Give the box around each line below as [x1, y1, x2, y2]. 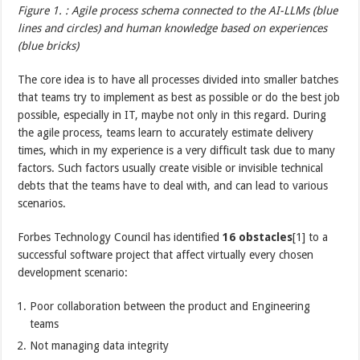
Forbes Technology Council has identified [18, 230, 223, 243]
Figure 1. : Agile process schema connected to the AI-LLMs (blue [18, 3, 338, 17]
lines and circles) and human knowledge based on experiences [18, 21, 328, 35]
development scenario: [18, 265, 129, 279]
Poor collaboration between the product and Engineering [30, 299, 311, 313]
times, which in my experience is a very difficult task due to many [18, 143, 336, 157]
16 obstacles [223, 230, 293, 243]
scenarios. [18, 196, 67, 210]
